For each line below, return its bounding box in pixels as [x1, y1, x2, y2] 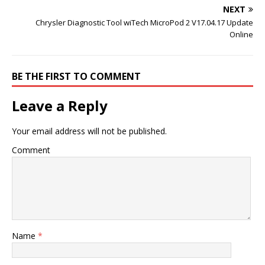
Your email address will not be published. [12, 125, 167, 137]
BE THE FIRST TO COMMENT [12, 70, 141, 83]
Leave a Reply [12, 96, 108, 116]
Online [230, 29, 253, 40]
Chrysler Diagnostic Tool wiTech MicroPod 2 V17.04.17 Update [35, 17, 253, 28]
